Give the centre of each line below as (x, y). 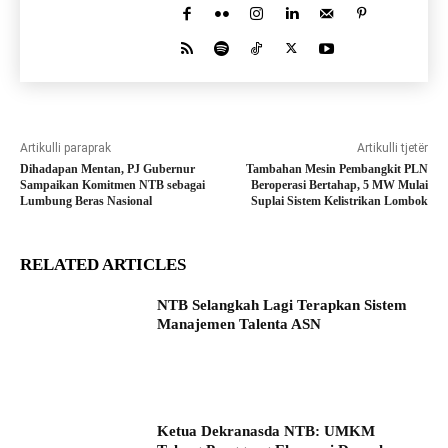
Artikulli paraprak (65, 148)
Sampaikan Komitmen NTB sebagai (112, 185)
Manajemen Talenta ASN (239, 324)
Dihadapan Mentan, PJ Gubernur (107, 169)
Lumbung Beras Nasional (86, 201)
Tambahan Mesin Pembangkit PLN (336, 169)
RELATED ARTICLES (103, 265)
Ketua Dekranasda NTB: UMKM (266, 431)
